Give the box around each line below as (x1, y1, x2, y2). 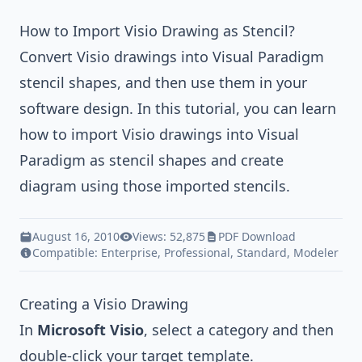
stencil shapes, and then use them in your (19, 73, 307, 92)
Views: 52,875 (133, 229, 205, 244)
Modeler (293, 245, 339, 260)
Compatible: (32, 245, 101, 260)
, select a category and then (144, 320, 334, 339)
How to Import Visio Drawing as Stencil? (19, 21, 295, 40)
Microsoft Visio (37, 320, 144, 339)
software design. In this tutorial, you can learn (19, 99, 336, 118)
